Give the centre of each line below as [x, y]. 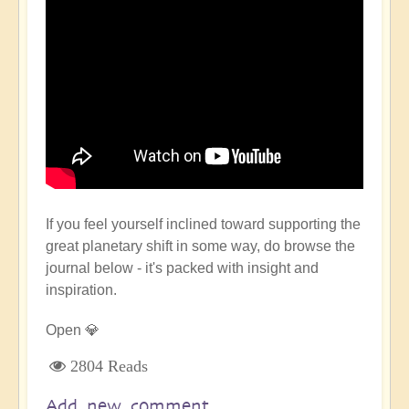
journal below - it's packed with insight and [182, 268]
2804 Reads [109, 367]
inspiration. [81, 290]
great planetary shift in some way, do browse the [200, 246]
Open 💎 [73, 330]
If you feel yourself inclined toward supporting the [203, 225]
